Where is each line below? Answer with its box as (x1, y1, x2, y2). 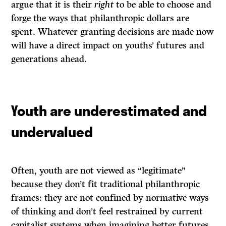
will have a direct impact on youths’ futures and (11, 40, 205, 51)
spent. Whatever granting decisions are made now (11, 26, 214, 38)
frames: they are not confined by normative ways (11, 192, 209, 204)
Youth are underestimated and (11, 99, 207, 122)
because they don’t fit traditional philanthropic (11, 179, 200, 190)
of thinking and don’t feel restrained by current (11, 206, 203, 217)
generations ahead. (11, 53, 87, 65)
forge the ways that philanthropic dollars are (11, 13, 190, 24)
